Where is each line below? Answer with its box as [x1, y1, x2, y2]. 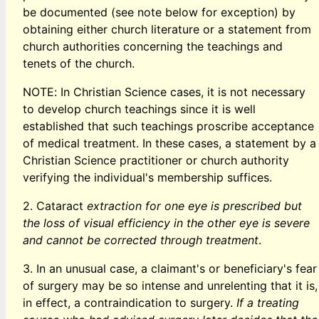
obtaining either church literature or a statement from [23, 21, 311, 36]
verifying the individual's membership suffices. [23, 169, 272, 184]
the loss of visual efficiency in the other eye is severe [23, 215, 310, 230]
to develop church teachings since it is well [23, 101, 256, 116]
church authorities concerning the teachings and [23, 38, 283, 53]
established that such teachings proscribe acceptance [23, 118, 314, 133]
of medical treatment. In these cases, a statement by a [23, 135, 316, 150]
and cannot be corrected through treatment [23, 232, 258, 247]
